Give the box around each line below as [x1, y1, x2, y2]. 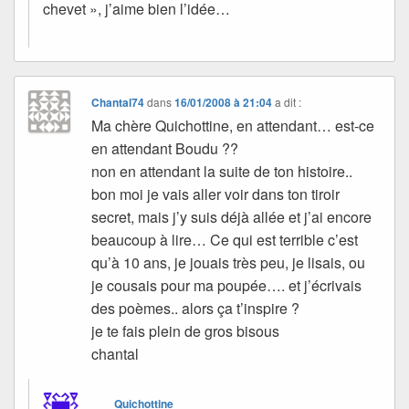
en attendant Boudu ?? [91, 137, 239, 159]
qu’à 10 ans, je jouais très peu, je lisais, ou [91, 251, 366, 273]
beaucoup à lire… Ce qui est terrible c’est [91, 228, 359, 250]
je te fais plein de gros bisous [91, 320, 280, 341]
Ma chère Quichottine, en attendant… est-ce [91, 114, 375, 136]
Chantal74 [91, 93, 145, 110]
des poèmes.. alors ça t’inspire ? [91, 297, 300, 319]
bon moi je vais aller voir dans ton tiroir [91, 183, 341, 204]
